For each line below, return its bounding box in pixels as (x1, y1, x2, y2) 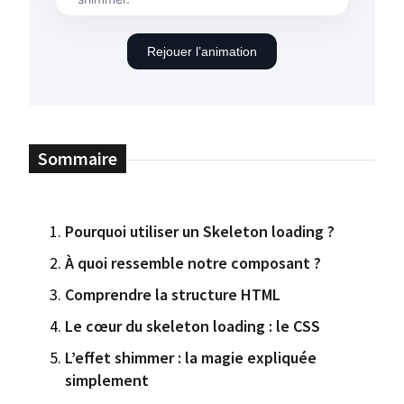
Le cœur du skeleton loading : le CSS (65, 315, 320, 336)
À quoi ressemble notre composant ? (65, 252, 321, 273)
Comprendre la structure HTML (65, 283, 280, 305)
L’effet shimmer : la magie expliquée (65, 346, 317, 368)
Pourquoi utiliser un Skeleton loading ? (65, 220, 335, 242)
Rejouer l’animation (147, 43, 257, 59)
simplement (65, 369, 149, 390)
